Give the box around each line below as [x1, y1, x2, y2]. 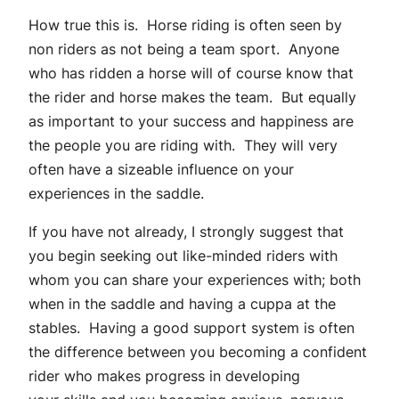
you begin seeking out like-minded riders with [28, 247, 338, 265]
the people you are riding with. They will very [28, 136, 338, 155]
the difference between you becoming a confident [28, 343, 367, 362]
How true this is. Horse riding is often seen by [28, 16, 342, 35]
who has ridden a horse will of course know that [28, 64, 354, 83]
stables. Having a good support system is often [28, 319, 354, 338]
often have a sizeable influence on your [28, 160, 294, 179]
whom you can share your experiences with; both [28, 271, 361, 289]
